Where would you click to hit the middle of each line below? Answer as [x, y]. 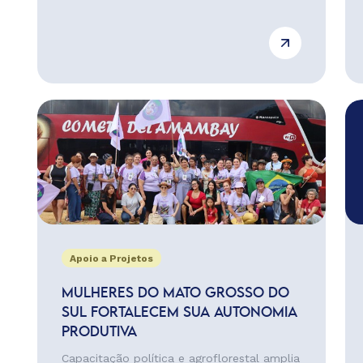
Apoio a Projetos [111, 258]
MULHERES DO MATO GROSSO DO [175, 293]
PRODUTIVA [99, 332]
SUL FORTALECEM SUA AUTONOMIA [179, 313]
